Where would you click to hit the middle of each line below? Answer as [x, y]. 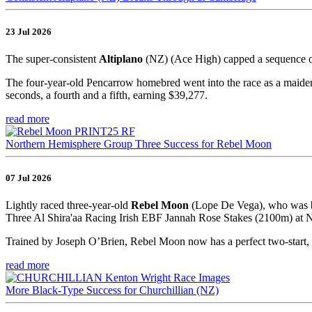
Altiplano [121, 58]
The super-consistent [52, 58]
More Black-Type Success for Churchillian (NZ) [112, 290]
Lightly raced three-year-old [68, 205]
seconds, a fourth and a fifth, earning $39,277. [107, 95]
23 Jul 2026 [29, 31]
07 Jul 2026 [29, 178]
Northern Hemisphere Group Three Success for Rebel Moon [139, 143]
